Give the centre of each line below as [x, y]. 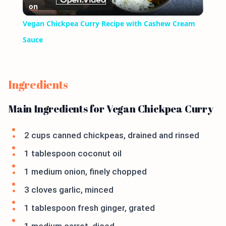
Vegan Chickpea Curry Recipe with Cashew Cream [109, 24]
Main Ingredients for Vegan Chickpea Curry [111, 109]
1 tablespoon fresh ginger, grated [90, 208]
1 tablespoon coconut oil [73, 154]
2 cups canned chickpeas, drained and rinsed [112, 135]
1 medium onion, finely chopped [86, 172]
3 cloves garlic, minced [69, 190]
